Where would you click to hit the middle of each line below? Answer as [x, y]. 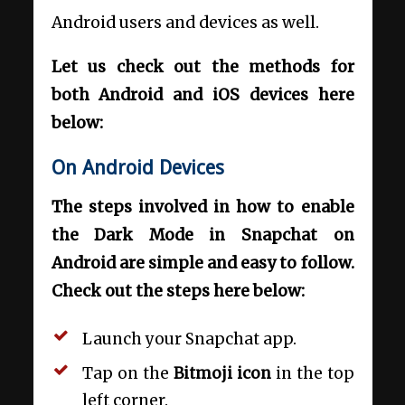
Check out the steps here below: [178, 292]
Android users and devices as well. [185, 22]
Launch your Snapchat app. [189, 339]
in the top [312, 374]
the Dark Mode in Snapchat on [202, 235]
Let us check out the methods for [202, 66]
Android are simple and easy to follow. [202, 264]
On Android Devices [137, 167]
